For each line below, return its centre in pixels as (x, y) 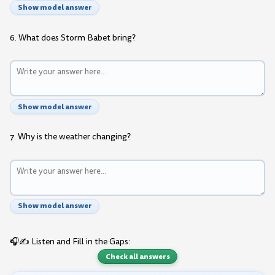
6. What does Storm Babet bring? (73, 37)
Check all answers (137, 256)
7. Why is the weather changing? (70, 137)
